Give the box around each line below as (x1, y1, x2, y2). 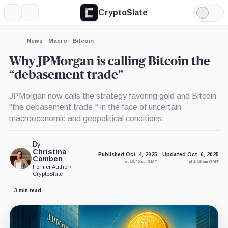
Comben (33, 154, 63, 163)
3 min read (14, 187, 41, 193)
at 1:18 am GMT (188, 159, 219, 164)
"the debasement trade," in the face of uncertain (9, 102, 181, 111)
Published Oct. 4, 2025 (98, 152, 158, 158)
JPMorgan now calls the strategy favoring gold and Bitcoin (9, 91, 216, 100)
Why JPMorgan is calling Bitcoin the (9, 55, 210, 68)
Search (30, 12, 55, 20)
